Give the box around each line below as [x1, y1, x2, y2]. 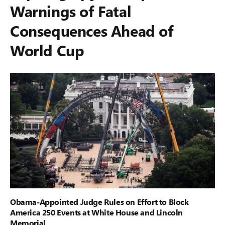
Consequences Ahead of [10, 21, 174, 41]
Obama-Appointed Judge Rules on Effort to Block [10, 196, 189, 207]
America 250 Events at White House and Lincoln [10, 206, 183, 217]
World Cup [10, 40, 84, 60]
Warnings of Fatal [10, 1, 132, 21]
